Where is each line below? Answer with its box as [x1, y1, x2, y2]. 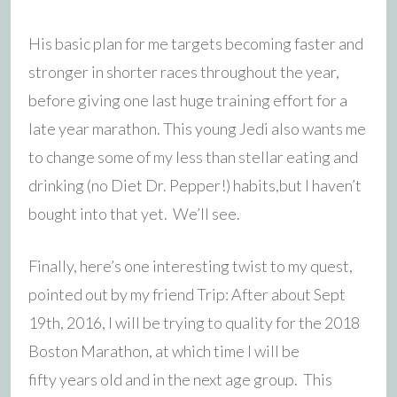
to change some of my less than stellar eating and [28, 146, 358, 167]
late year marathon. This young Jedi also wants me [28, 118, 366, 138]
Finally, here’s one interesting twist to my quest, [28, 255, 353, 276]
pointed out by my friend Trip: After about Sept [28, 284, 346, 304]
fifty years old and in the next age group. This [28, 369, 332, 389]
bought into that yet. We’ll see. [28, 203, 240, 223]
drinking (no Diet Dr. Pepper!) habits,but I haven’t [28, 175, 362, 195]
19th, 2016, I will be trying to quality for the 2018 [28, 312, 360, 332]
